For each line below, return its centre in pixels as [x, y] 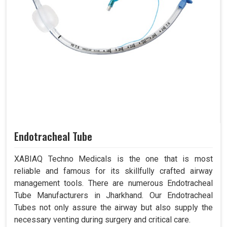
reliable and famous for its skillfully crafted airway [113, 171]
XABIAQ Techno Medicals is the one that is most [113, 159]
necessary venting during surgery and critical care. [102, 220]
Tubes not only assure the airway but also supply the [113, 208]
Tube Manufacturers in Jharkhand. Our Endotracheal [113, 196]
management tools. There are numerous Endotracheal [113, 183]
